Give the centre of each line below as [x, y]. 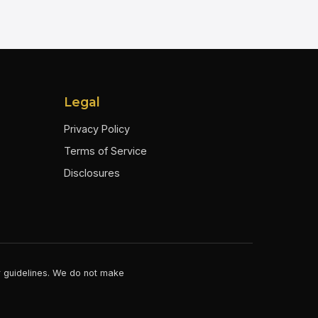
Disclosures [92, 172]
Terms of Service [105, 150]
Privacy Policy [97, 128]
